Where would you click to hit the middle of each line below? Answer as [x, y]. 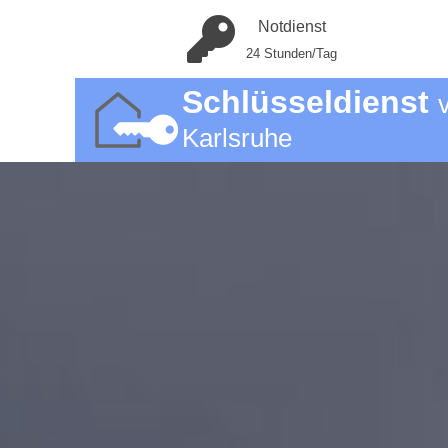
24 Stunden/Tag [291, 53]
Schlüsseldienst [309, 102]
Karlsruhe [236, 138]
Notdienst [291, 26]
